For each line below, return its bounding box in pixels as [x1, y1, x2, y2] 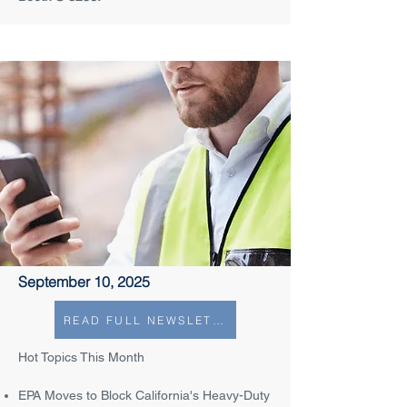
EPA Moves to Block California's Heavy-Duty [18, 388, 270, 402]
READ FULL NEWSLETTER [212, 313, 223, 327]
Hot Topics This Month [18, 350, 144, 364]
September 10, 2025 [18, 273, 150, 291]
